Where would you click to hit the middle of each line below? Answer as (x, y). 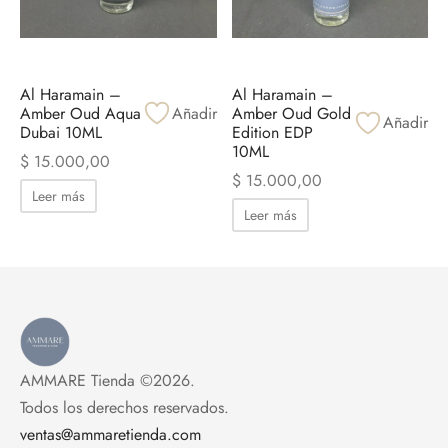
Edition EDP (272, 132)
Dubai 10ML (61, 132)
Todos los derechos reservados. (124, 407)
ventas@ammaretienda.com (110, 434)
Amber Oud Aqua (80, 113)
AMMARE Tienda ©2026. (107, 380)
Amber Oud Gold (291, 113)
